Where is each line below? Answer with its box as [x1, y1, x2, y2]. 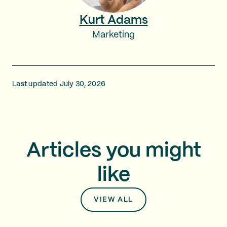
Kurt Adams [79, 15, 148, 26]
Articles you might [26, 141, 201, 161]
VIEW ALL [94, 196, 133, 203]
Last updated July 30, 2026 [12, 81, 106, 88]
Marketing [92, 30, 135, 40]
